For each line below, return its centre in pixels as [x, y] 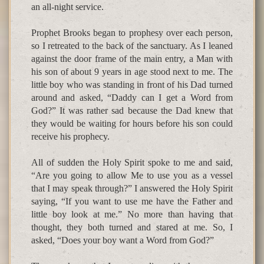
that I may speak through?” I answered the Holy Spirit [132, 189]
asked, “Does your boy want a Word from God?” [123, 240]
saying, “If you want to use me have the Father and [132, 202]
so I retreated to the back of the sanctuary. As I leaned [132, 46]
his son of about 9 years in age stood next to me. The [132, 72]
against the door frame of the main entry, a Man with [132, 59]
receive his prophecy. [70, 137]
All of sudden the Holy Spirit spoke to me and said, [132, 163]
